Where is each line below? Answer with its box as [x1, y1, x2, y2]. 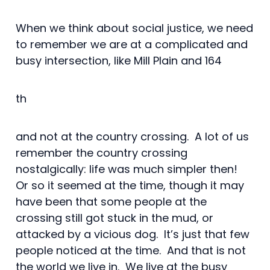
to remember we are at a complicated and [16, 36, 248, 52]
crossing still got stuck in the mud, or [16, 210, 213, 225]
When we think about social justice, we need [16, 20, 253, 36]
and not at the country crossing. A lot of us [16, 128, 249, 144]
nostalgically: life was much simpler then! [16, 161, 240, 177]
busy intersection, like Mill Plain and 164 [16, 52, 222, 68]
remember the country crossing [16, 145, 187, 160]
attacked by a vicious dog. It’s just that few [16, 226, 250, 242]
